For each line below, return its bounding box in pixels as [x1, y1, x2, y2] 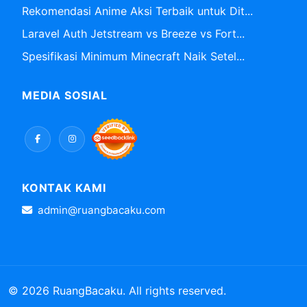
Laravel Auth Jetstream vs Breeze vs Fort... [22, 27, 245, 40]
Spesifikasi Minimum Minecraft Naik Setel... [22, 49, 245, 63]
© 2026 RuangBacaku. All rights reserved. [8, 284, 226, 297]
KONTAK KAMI [22, 181, 106, 195]
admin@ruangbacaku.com [38, 204, 165, 217]
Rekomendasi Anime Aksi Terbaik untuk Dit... [22, 4, 253, 18]
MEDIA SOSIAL [22, 88, 108, 102]
